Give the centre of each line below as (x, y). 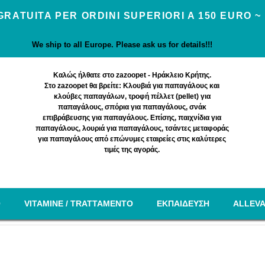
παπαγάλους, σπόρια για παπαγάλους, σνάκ (132, 107)
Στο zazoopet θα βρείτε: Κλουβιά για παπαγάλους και (132, 86)
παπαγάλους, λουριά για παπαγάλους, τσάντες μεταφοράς (132, 128)
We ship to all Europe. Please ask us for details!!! (122, 45)
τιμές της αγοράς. (132, 150)
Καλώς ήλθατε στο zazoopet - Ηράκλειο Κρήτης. (132, 75)
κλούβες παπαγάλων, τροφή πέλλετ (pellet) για (132, 96)
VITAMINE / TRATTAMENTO (78, 203)
